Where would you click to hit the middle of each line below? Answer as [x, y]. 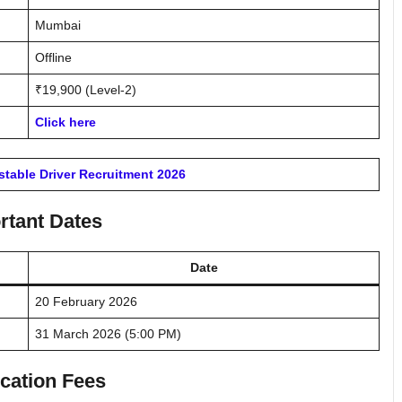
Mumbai [58, 25]
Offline [53, 57]
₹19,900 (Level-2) [86, 89]
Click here [66, 122]
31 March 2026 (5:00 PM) [108, 333]
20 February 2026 [86, 301]
